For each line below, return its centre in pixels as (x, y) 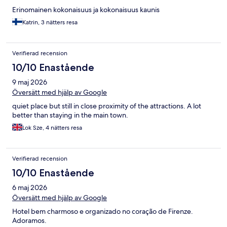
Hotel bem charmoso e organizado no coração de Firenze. (103, 211)
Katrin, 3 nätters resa (50, 22)
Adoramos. (29, 220)
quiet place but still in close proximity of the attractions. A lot (107, 106)
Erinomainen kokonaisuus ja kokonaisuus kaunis (86, 9)
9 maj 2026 (30, 82)
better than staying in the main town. (70, 115)
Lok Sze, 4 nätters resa (52, 127)
